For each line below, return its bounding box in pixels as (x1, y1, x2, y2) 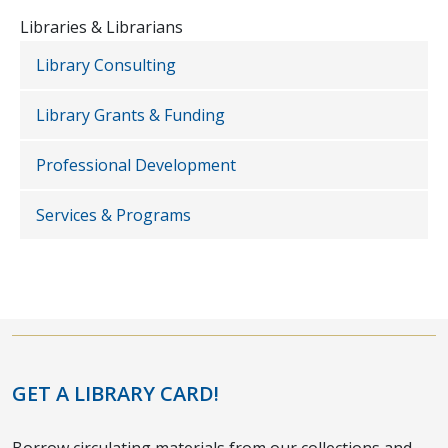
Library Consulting (36, 54, 176, 77)
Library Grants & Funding (36, 104, 225, 127)
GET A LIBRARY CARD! (12, 380, 219, 408)
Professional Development (36, 154, 236, 177)
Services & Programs (36, 204, 191, 227)
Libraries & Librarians (20, 16, 183, 39)
